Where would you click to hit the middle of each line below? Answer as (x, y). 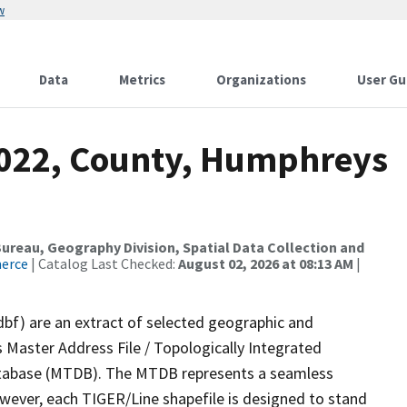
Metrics (142, 79)
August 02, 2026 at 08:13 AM (266, 263)
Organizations (261, 79)
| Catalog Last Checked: (103, 263)
